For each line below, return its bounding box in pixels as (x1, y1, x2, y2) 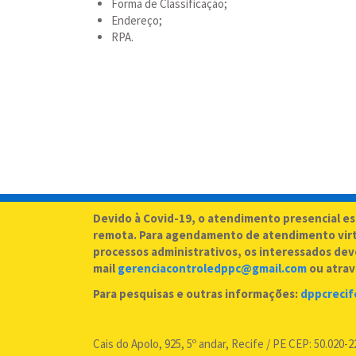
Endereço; (110, 13, 162, 29)
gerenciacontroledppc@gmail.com (118, 261, 307, 277)
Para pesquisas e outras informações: (93, 285, 300, 301)
